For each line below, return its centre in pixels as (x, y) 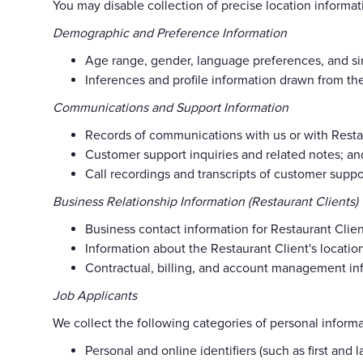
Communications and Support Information (171, 107)
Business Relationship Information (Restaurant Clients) (205, 201)
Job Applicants (95, 295)
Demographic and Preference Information (170, 33)
